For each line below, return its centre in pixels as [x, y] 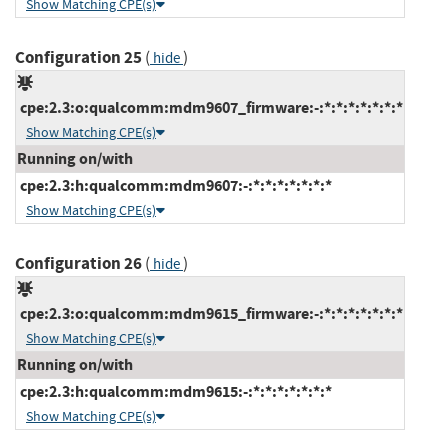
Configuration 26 [78, 263]
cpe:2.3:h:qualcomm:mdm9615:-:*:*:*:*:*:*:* [174, 391]
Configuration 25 [78, 57]
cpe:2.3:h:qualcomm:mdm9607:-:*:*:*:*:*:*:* [174, 185]
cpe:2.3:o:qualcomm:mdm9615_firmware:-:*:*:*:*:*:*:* [210, 313]
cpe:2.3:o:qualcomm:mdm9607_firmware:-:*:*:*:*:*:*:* [210, 107]
